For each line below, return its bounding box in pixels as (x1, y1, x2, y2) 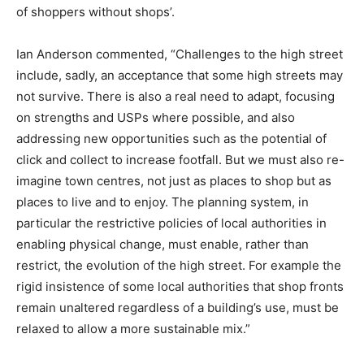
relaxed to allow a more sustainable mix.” (16, 321, 250, 337)
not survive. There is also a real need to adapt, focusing (16, 89, 335, 105)
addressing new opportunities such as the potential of (16, 131, 327, 147)
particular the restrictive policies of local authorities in (16, 215, 327, 232)
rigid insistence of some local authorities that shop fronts (16, 279, 344, 295)
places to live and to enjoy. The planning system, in (16, 194, 309, 210)
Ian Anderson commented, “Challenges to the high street (16, 46, 343, 63)
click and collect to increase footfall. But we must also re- (16, 152, 344, 168)
